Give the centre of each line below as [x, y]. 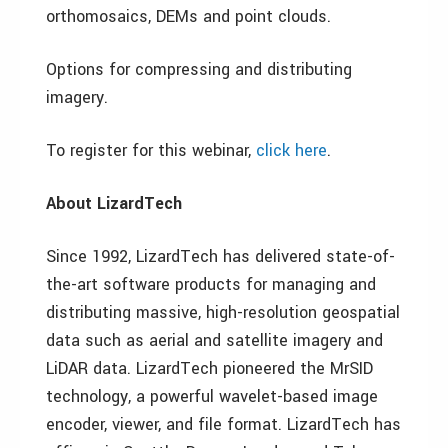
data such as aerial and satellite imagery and [214, 340]
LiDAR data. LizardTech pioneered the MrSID [209, 368]
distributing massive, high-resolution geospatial [223, 312]
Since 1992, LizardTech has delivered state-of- [220, 256]
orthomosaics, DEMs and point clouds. [188, 16]
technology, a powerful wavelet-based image [212, 396]
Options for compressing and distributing [199, 69]
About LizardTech [114, 203]
